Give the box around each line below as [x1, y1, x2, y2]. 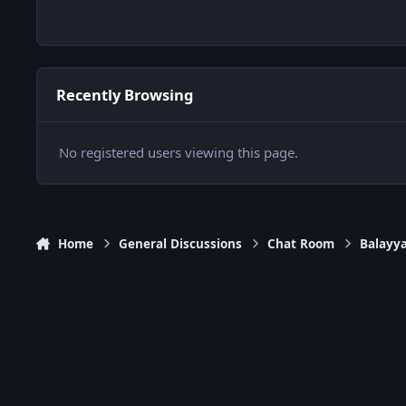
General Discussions [119, 236, 243, 253]
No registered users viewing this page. [58, 143, 298, 162]
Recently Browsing [55, 84, 193, 106]
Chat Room [267, 236, 335, 253]
